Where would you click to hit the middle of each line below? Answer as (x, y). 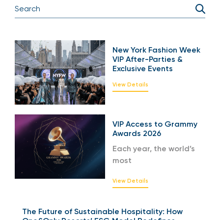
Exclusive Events (143, 68)
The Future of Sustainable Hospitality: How (102, 211)
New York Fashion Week (156, 50)
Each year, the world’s (154, 148)
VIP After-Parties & (148, 59)
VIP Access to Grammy (155, 124)
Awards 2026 (137, 133)
